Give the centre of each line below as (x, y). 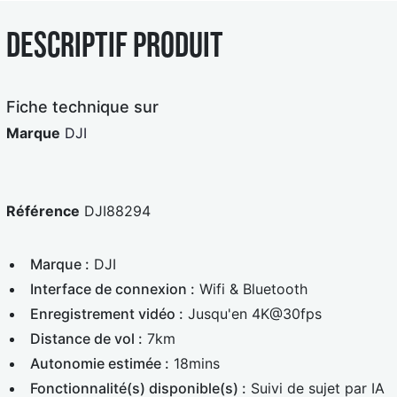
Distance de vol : (86, 338)
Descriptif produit (115, 44)
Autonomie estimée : (100, 363)
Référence (43, 210)
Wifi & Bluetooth (251, 288)
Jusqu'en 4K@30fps (253, 313)
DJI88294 (117, 210)
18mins (195, 363)
